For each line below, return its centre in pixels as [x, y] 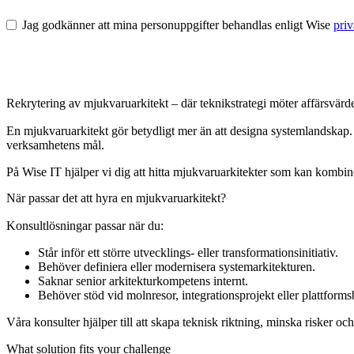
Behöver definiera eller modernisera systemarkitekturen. [177, 266]
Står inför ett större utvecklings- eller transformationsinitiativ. [188, 252]
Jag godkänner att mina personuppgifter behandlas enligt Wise [178, 24]
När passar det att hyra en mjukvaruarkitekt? [116, 198]
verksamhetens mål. [55, 145]
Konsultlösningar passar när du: [85, 225]
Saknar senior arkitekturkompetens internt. [143, 281]
